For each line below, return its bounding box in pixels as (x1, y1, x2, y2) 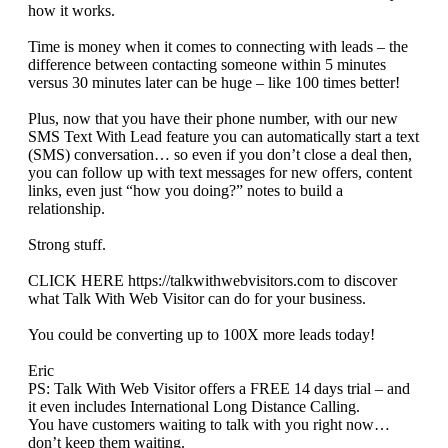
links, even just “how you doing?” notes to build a (28, 182, 343, 200)
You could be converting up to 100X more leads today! (28, 326, 375, 344)
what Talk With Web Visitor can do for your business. (28, 290, 366, 308)
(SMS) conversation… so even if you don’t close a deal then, (28, 146, 412, 164)
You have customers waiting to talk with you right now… (28, 416, 390, 434)
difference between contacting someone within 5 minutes (28, 56, 386, 74)
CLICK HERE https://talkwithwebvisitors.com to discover (28, 272, 397, 290)
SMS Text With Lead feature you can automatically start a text (28, 128, 419, 146)
